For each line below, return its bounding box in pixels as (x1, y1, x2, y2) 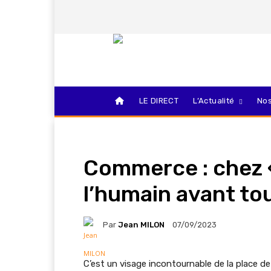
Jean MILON (118, 220, 165, 229)
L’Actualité (193, 96, 235, 105)
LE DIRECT (139, 96, 179, 105)
